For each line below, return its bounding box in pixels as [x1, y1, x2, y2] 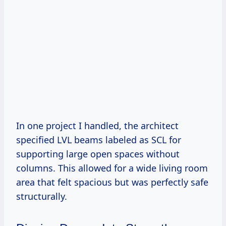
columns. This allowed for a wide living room [16, 162, 208, 175]
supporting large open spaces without [16, 148, 180, 160]
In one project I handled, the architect [16, 120, 179, 132]
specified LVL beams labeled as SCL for [16, 134, 181, 146]
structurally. [16, 190, 67, 203]
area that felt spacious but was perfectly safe [16, 176, 208, 189]
